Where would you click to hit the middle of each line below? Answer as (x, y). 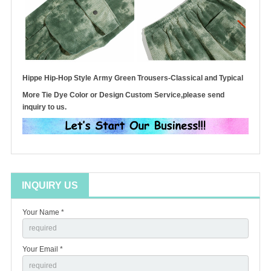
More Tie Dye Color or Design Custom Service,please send (123, 95)
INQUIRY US (50, 185)
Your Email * (43, 250)
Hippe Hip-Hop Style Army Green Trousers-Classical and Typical (133, 78)
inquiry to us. (44, 107)
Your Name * (43, 212)
